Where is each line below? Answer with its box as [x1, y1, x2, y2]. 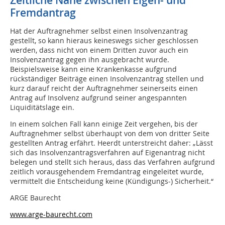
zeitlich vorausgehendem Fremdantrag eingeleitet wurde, [10, 167, 203, 177]
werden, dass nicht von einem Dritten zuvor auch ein [10, 45, 188, 55]
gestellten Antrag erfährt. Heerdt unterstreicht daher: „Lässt [10, 138, 213, 148]
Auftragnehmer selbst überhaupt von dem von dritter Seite [10, 129, 209, 139]
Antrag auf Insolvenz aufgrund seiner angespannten [10, 93, 187, 103]
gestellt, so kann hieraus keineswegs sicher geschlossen [10, 36, 198, 46]
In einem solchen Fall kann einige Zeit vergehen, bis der [10, 119, 198, 129]
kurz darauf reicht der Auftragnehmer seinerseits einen [10, 83, 198, 93]
